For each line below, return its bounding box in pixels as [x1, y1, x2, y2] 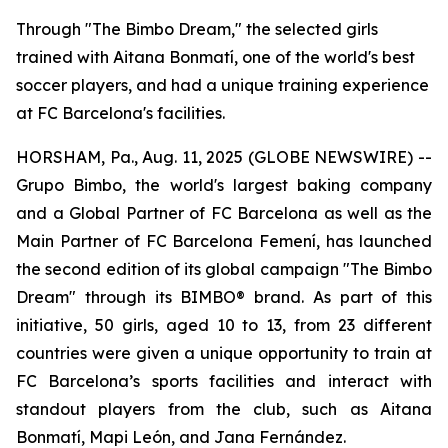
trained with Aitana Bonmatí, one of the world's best [16, 47, 415, 67]
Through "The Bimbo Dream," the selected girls [16, 19, 378, 39]
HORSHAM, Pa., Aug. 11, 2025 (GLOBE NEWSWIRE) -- [16, 147, 432, 167]
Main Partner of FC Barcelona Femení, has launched [16, 231, 432, 251]
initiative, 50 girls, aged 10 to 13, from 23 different [16, 315, 432, 335]
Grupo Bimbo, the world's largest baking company [16, 175, 432, 195]
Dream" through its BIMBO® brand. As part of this [16, 287, 432, 307]
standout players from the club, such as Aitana [16, 399, 432, 419]
